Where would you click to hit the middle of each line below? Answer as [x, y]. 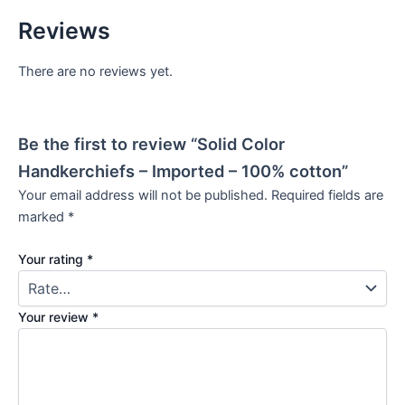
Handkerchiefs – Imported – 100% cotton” [183, 170]
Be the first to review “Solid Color [151, 143]
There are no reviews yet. [95, 72]
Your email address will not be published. [143, 195]
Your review [55, 317]
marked [43, 217]
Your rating [52, 259]
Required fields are [327, 195]
